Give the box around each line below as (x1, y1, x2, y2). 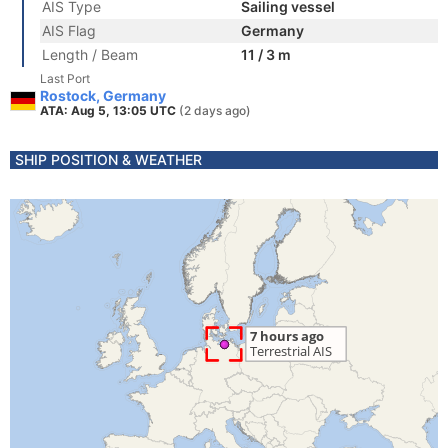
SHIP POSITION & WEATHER (15, 151, 202, 168)
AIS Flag (42, 22, 96, 39)
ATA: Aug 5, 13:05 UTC (40, 103, 179, 118)
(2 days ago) (179, 103, 251, 118)
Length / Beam (42, 46, 138, 63)
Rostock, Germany (40, 87, 166, 104)
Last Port (40, 71, 90, 86)
